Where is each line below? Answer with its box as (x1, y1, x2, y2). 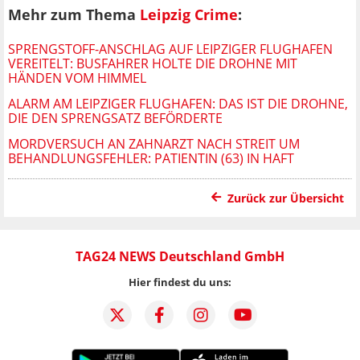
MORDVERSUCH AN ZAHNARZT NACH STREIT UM (8, 134, 300, 153)
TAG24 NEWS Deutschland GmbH (76, 247, 284, 265)
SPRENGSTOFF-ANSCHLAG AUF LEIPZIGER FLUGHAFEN (8, 39, 333, 58)
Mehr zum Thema (8, 5, 140, 25)
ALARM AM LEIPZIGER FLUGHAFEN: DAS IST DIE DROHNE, (8, 94, 348, 112)
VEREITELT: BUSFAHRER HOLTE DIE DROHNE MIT (8, 54, 297, 72)
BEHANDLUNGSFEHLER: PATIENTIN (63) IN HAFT (8, 149, 294, 167)
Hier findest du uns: (129, 274, 231, 289)
